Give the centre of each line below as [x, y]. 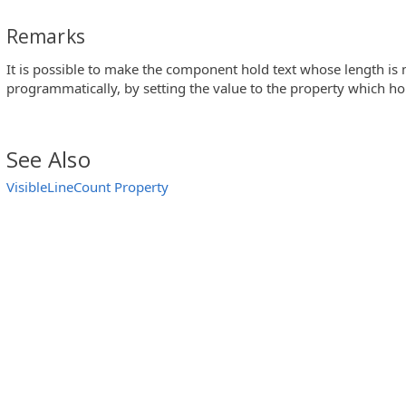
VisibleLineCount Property [87, 186]
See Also [48, 159]
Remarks [46, 37]
